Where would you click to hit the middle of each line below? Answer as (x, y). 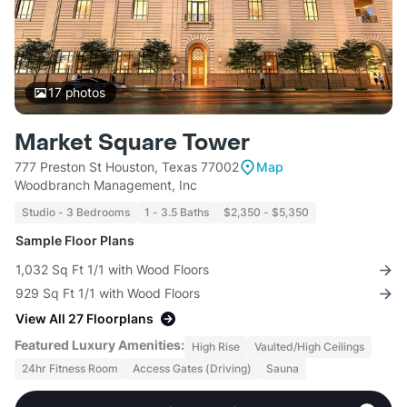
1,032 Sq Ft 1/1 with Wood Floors (112, 270)
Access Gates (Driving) (192, 369)
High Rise (216, 347)
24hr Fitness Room (70, 369)
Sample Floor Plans (75, 241)
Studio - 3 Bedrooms (76, 213)
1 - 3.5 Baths (177, 213)
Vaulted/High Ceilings (309, 347)
